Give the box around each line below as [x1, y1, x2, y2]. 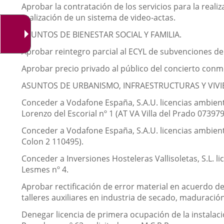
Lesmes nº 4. [21, 164, 68, 175]
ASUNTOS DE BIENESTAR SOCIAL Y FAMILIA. [21, 29, 181, 40]
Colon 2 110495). [21, 136, 83, 147]
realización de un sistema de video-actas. [21, 12, 175, 23]
